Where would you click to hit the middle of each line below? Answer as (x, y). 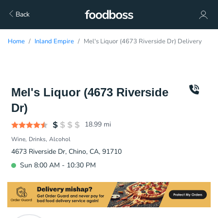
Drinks (37, 139)
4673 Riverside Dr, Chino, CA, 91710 (66, 152)
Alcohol (60, 139)
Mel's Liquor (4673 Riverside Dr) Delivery (143, 41)
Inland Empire (54, 41)
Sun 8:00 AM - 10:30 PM (58, 165)
